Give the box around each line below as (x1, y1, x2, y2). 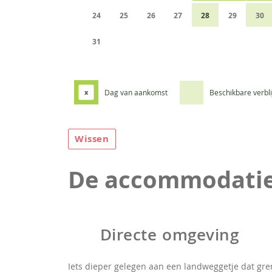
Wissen (75, 132, 109, 145)
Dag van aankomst (104, 87, 168, 97)
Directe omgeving (100, 224, 239, 245)
